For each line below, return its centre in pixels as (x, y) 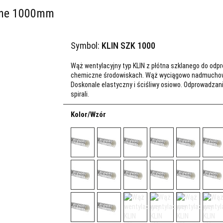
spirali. (80, 94)
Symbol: (86, 46)
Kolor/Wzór (88, 114)
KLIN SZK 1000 (128, 46)
